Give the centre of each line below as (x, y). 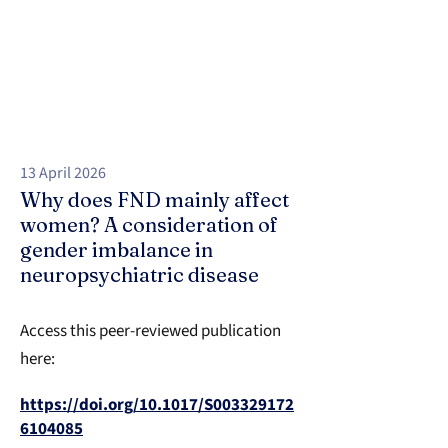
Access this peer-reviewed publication (150, 331)
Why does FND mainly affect (154, 199)
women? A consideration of (149, 224)
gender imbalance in (116, 249)
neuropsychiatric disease (139, 274)
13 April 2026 (63, 173)
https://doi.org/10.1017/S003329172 (157, 405)
